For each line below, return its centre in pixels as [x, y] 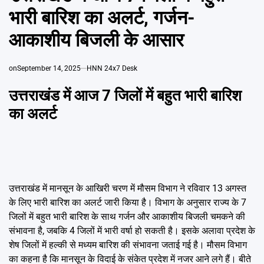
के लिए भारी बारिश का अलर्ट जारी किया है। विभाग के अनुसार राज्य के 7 [128, 203]
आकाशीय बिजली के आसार [96, 40]
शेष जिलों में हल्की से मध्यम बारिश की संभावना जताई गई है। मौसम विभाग [128, 245]
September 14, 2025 [49, 69]
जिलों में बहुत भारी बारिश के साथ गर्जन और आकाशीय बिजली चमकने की [127, 217]
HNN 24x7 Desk [112, 69]
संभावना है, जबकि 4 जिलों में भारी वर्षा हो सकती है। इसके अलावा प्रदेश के [132, 231]
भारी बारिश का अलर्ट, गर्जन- [102, 18]
